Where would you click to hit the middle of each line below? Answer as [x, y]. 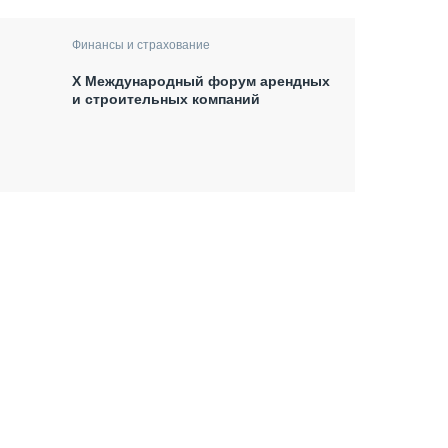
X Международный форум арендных [201, 80]
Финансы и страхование [141, 44]
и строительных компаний [166, 98]
